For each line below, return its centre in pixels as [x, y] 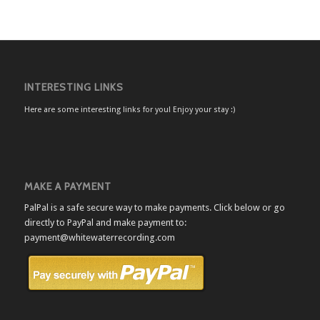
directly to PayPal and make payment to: [105, 222]
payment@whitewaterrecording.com [99, 237]
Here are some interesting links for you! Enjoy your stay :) [129, 109]
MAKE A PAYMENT [67, 186]
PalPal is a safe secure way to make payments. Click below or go [154, 207]
